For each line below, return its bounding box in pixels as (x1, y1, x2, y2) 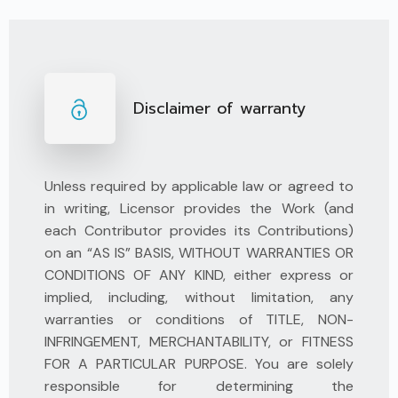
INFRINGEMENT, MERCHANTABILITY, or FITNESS (44, 332, 354, 351)
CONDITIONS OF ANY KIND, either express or (44, 266, 354, 284)
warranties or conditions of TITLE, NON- (44, 310, 354, 329)
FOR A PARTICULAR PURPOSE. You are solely (44, 354, 354, 373)
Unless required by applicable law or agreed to (44, 177, 354, 195)
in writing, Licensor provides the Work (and (44, 199, 354, 218)
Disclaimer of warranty (133, 96, 306, 121)
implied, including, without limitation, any (44, 288, 354, 306)
